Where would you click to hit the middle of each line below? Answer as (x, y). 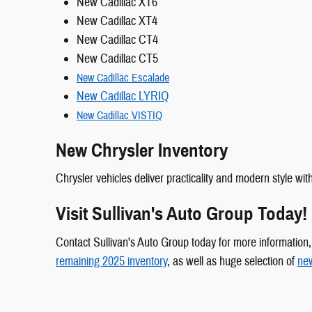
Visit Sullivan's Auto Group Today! (181, 214)
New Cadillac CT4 (117, 40)
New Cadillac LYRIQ (123, 96)
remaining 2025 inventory (111, 261)
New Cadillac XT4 (117, 21)
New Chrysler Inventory (142, 150)
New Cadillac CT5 (117, 58)
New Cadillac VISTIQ (119, 115)
